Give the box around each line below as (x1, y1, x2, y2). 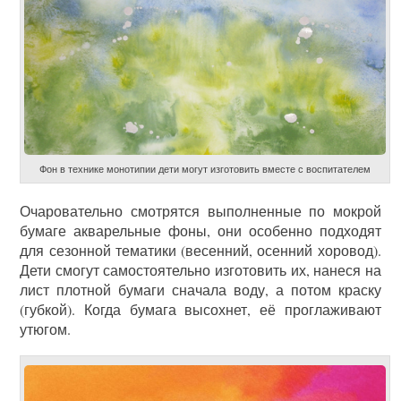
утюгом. (20, 319, 72, 338)
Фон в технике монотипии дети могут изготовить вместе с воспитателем (39, 161, 371, 175)
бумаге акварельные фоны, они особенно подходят (20, 220, 381, 240)
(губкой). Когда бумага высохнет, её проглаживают (20, 299, 381, 319)
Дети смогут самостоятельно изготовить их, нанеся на (20, 260, 381, 279)
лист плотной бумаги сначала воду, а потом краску (20, 279, 381, 299)
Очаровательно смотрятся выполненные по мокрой (20, 200, 381, 220)
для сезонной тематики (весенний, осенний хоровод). (20, 240, 381, 260)
